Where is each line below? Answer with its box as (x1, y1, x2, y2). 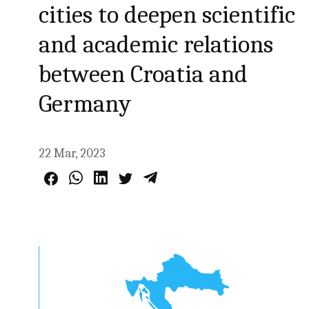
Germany (39, 90, 132, 118)
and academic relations (39, 30, 274, 59)
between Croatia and (39, 60, 248, 88)
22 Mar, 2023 (39, 146, 106, 161)
